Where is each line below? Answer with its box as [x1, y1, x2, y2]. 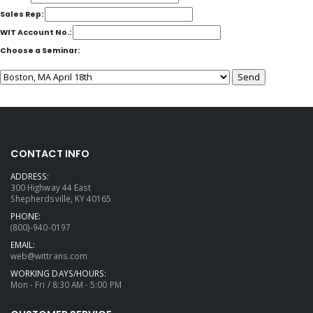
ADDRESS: [10, 170, 50, 182]
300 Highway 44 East [10, 181, 92, 193]
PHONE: [10, 210, 41, 221]
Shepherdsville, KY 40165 [10, 192, 112, 204]
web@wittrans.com [10, 249, 87, 261]
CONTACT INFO [10, 146, 89, 161]
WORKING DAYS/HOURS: [10, 267, 107, 279]
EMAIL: [10, 238, 36, 250]
